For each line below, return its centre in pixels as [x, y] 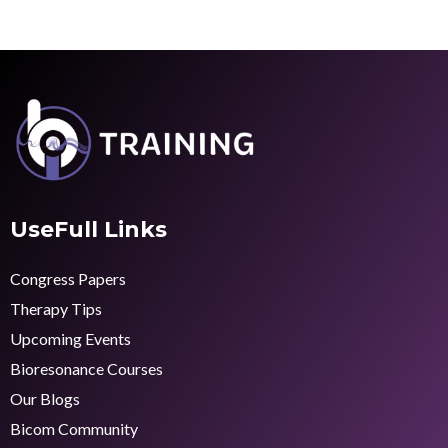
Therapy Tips [56, 308]
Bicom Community [74, 428]
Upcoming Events [70, 338]
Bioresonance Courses [86, 368]
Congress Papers [68, 278]
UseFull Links [88, 229]
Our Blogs [45, 398]
